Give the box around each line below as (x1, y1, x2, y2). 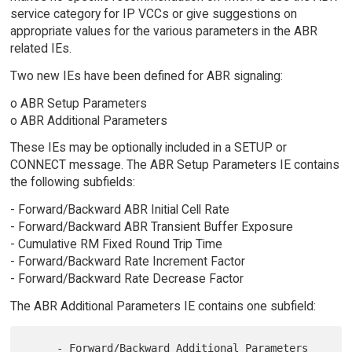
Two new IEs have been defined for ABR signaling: (9, 68, 283, 83)
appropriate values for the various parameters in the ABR (9, 23, 317, 38)
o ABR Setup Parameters (9, 95, 147, 111)
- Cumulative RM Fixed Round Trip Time (9, 236, 222, 252)
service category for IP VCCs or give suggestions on (9, 5, 297, 21)
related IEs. (9, 40, 71, 56)
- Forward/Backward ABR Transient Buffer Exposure (9, 219, 293, 235)
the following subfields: (9, 174, 135, 190)
